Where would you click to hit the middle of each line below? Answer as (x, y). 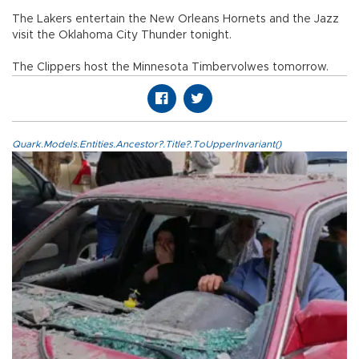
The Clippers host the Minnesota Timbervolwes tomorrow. (170, 68)
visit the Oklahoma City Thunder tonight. (122, 36)
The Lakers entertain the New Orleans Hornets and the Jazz (175, 20)
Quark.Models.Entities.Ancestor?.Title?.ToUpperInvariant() (147, 145)
